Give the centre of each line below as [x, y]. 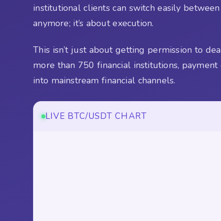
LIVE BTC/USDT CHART [96, 116]
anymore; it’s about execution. [93, 23]
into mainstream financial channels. [104, 80]
